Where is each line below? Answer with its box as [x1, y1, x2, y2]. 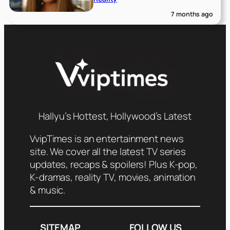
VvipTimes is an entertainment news [30, 131, 184, 145]
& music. [30, 183, 66, 197]
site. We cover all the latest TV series [30, 144, 186, 158]
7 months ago [171, 9, 213, 18]
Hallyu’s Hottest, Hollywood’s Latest [39, 109, 191, 123]
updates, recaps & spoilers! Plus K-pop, [30, 157, 198, 171]
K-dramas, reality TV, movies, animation [30, 170, 196, 184]
